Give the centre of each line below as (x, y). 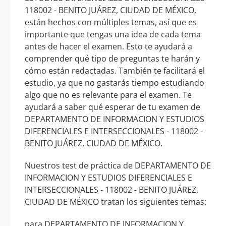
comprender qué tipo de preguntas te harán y (112, 59)
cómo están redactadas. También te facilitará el (115, 71)
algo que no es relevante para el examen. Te (108, 95)
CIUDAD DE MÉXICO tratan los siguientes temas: (116, 202)
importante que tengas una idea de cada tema (113, 35)
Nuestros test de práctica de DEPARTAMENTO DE (118, 166)
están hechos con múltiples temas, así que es (111, 22)
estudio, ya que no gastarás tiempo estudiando (115, 83)
